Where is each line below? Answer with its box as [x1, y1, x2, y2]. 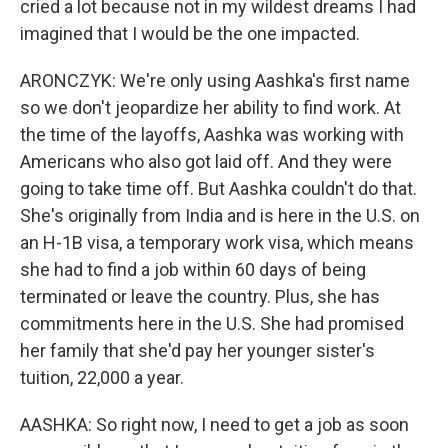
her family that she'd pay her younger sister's [20, 340, 375, 361]
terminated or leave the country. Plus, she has [20, 286, 380, 307]
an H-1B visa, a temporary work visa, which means [20, 232, 414, 253]
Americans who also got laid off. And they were [20, 151, 392, 172]
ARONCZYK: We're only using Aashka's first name [20, 70, 410, 91]
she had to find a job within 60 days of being [20, 259, 366, 280]
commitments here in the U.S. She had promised [20, 313, 404, 334]
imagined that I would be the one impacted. [20, 23, 360, 44]
